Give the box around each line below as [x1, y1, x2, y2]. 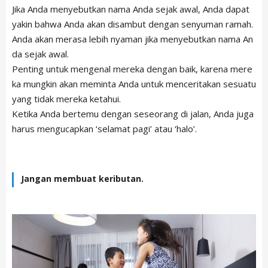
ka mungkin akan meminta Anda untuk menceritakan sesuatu [12, 78, 256, 90]
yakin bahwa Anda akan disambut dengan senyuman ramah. [12, 18, 253, 31]
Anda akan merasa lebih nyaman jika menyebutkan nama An [12, 33, 253, 45]
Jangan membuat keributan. [21, 173, 144, 185]
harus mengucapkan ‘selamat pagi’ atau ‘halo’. [12, 123, 197, 135]
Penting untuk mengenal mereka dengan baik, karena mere [12, 63, 252, 75]
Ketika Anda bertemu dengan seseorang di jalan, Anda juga [12, 108, 254, 120]
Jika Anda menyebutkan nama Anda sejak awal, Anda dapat [12, 3, 249, 16]
